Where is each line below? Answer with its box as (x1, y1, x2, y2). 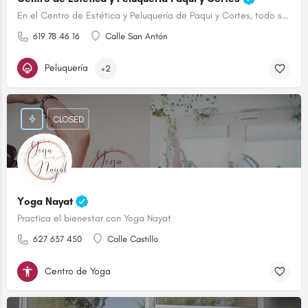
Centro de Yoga (45, 265, 111, 277)
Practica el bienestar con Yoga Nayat (17, 212, 171, 224)
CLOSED (52, 113, 84, 124)
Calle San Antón (105, 31, 168, 41)
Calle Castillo (107, 234, 158, 244)
